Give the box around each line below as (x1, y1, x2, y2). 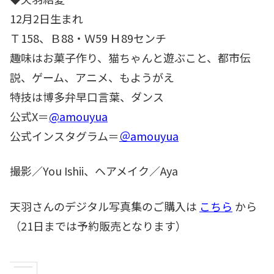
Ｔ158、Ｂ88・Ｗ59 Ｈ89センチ (10, 30, 166, 46)
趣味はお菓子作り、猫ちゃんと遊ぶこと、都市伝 (10, 50, 251, 66)
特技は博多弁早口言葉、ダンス (10, 89, 164, 105)
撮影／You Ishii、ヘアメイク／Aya (10, 163, 178, 179)
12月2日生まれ (10, 10, 83, 27)
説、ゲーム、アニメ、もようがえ (10, 69, 174, 86)
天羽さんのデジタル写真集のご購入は (10, 198, 199, 214)
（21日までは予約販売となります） (10, 217, 187, 234)
